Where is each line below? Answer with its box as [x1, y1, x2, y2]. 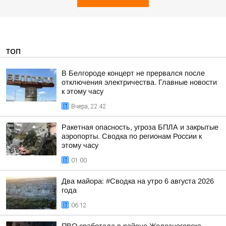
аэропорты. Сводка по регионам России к [62, 132, 202, 140]
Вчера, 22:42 [71, 103, 106, 110]
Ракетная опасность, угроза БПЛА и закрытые [62, 123, 218, 131]
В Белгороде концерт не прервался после [62, 69, 205, 77]
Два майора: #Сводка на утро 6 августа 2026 [62, 177, 214, 185]
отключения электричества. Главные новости [62, 78, 217, 86]
